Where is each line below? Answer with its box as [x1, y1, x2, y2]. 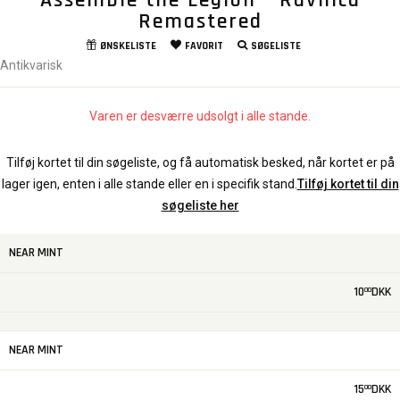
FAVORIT [184, 39, 223, 54]
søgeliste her [161, 198, 239, 213]
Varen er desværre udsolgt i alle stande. [89, 109, 311, 124]
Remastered [137, 8, 262, 36]
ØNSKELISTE [99, 39, 156, 54]
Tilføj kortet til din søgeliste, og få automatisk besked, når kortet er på [5, 155, 395, 171]
